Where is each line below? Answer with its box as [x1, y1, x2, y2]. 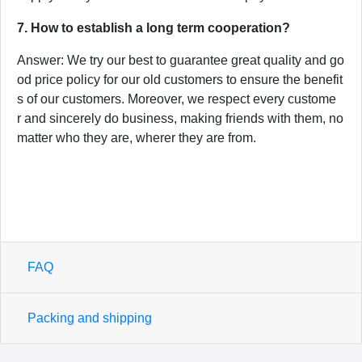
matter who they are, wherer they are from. [17, 131, 263, 145]
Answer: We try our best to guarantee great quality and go [17, 53, 344, 68]
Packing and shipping [27, 311, 152, 326]
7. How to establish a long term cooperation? [17, 21, 290, 36]
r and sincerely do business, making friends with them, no [17, 112, 343, 126]
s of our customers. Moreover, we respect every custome [17, 92, 336, 107]
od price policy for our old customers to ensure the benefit [17, 73, 343, 87]
